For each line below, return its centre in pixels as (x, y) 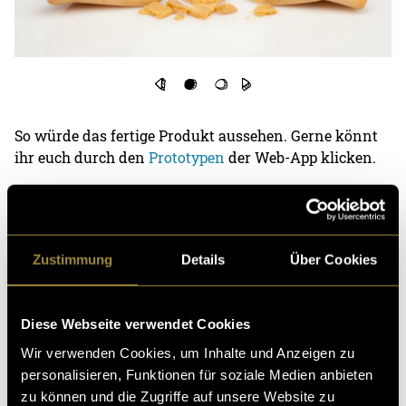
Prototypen (189, 157)
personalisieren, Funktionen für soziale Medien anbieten (197, 374)
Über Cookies (333, 259)
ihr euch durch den (82, 157)
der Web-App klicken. (303, 157)
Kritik (61, 389)
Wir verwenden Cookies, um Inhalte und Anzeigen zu (188, 353)
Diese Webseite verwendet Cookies (135, 324)
